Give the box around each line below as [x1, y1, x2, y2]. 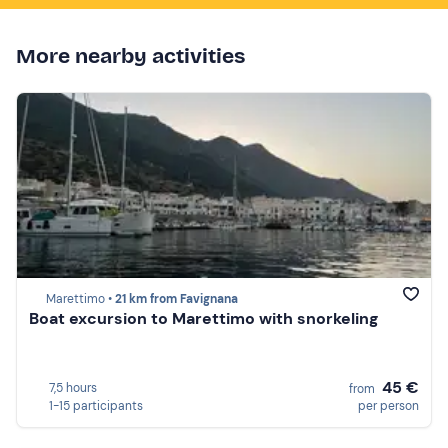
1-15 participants [49, 397, 143, 414]
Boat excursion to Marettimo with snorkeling [29, 308, 379, 330]
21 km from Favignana [115, 291, 238, 308]
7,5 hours [49, 379, 97, 396]
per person [358, 397, 419, 414]
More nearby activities [16, 42, 245, 69]
